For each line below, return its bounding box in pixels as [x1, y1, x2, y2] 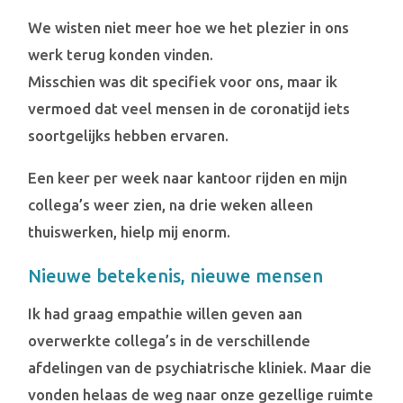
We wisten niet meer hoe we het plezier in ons [28, 18, 350, 36]
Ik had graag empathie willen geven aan [28, 304, 303, 322]
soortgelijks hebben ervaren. [28, 126, 229, 144]
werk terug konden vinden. [28, 45, 214, 63]
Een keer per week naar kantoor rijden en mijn [28, 168, 348, 186]
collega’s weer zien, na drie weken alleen [28, 195, 314, 213]
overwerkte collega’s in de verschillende [28, 331, 311, 349]
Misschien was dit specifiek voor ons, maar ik [28, 72, 338, 90]
